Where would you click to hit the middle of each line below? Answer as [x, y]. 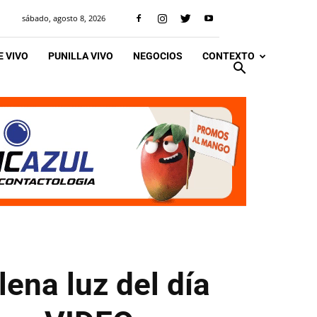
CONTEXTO [229, 56]
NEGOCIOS [158, 56]
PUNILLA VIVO [81, 56]
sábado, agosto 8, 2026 [64, 18]
